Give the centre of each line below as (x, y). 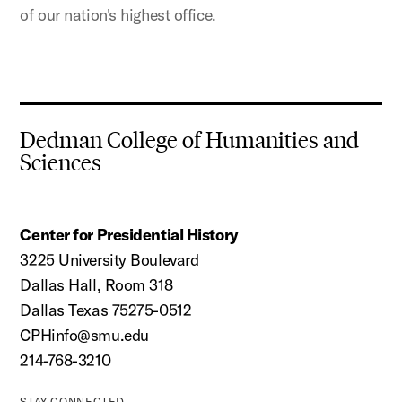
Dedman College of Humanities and (190, 140)
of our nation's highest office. (118, 15)
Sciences (61, 163)
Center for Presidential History (129, 235)
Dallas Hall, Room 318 (96, 285)
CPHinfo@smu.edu (84, 335)
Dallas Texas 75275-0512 (106, 310)
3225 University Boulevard (109, 260)
